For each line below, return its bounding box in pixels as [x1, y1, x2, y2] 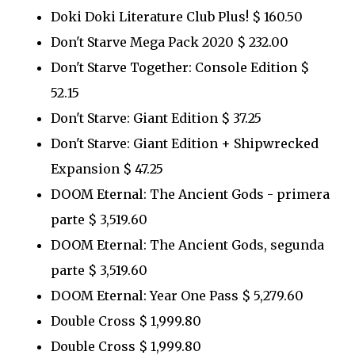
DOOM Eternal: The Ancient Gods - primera [51, 185, 330, 202]
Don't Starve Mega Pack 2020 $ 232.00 [51, 33, 298, 50]
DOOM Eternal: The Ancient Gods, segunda [51, 236, 324, 253]
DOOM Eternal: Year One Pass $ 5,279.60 [51, 287, 303, 303]
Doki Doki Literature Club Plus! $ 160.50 [51, 8, 303, 25]
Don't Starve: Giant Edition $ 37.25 [51, 109, 261, 126]
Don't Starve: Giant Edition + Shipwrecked [51, 135, 319, 151]
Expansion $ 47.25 [51, 160, 163, 177]
